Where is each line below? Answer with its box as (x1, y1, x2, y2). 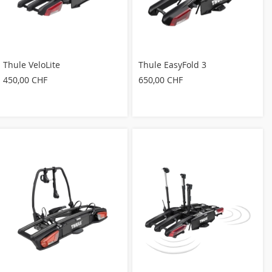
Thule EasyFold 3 (138, 58, 207, 70)
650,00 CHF (138, 73, 183, 86)
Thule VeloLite (3, 58, 60, 70)
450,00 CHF (3, 73, 47, 86)
